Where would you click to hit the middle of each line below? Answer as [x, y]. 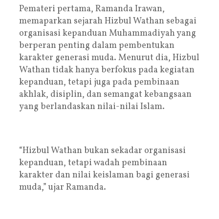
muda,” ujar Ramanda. [63, 187]
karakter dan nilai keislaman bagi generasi [104, 175]
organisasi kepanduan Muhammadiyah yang [108, 33]
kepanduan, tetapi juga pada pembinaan [99, 82]
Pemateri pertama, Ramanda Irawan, [92, 9]
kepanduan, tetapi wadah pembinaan [93, 163]
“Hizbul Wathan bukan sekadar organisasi [102, 151]
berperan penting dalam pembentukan [97, 45]
